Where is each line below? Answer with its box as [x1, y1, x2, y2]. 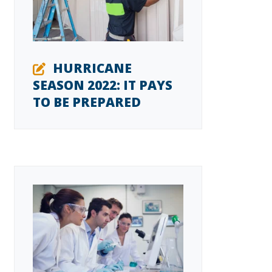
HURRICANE [52, 59, 132, 76]
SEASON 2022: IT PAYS [32, 76, 172, 93]
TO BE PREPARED [32, 93, 141, 110]
